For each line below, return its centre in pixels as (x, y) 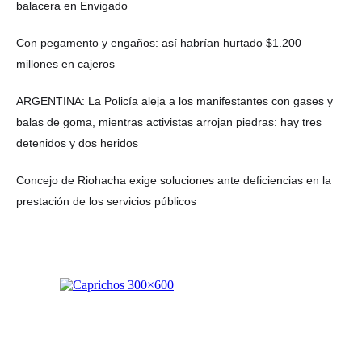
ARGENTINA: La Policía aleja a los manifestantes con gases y (175, 101)
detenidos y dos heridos (77, 143)
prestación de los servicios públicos (106, 202)
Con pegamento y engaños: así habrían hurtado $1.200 (159, 43)
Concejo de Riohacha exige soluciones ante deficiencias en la (174, 181)
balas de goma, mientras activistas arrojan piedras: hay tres (169, 122)
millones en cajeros (65, 64)
